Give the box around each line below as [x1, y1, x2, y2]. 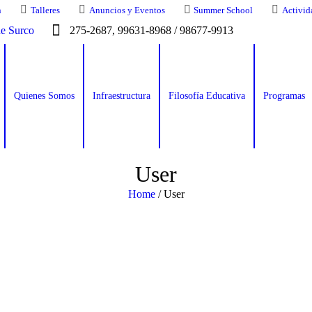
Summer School [194, 5, 253, 15]
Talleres [30, 5, 60, 15]
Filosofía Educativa [169, 91, 245, 101]
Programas [263, 91, 305, 101]
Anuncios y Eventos [88, 5, 165, 15]
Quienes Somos [14, 91, 75, 101]
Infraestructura [93, 91, 150, 101]
